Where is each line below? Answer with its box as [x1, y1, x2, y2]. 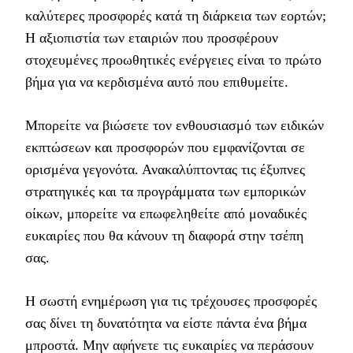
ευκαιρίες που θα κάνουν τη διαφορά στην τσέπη [25, 228, 303, 243]
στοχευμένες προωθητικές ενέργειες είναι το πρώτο [25, 52, 321, 68]
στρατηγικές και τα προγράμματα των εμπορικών [25, 184, 306, 199]
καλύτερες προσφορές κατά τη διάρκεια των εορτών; [25, 8, 326, 24]
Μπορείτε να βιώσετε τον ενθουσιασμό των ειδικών [25, 117, 324, 133]
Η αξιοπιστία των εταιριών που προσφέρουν [25, 30, 278, 46]
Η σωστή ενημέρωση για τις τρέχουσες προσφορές [25, 293, 317, 309]
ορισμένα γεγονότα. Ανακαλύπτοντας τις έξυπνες [25, 162, 305, 177]
